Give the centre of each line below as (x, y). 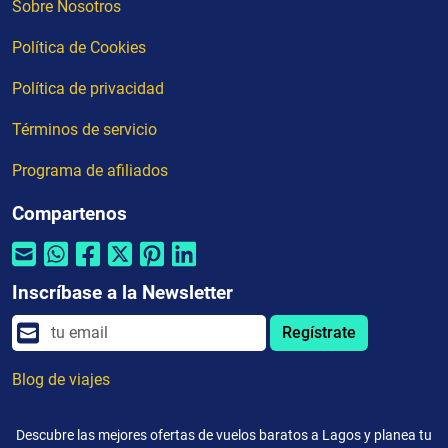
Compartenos (69, 213)
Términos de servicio (84, 129)
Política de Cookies (79, 47)
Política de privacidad (88, 88)
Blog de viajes (61, 379)
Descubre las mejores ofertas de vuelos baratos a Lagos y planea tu (224, 434)
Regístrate (319, 332)
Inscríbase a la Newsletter (122, 292)
